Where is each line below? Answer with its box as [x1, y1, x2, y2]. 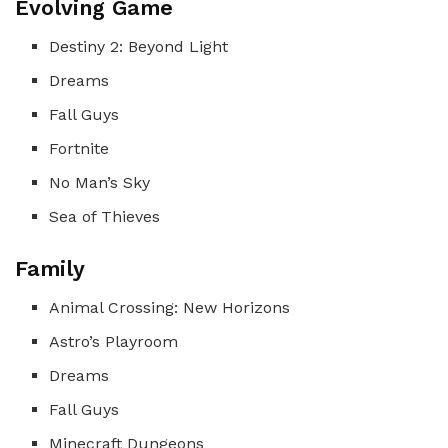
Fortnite [49, 138, 110, 158]
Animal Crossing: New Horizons [49, 297, 291, 317]
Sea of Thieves [49, 206, 161, 226]
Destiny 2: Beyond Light [49, 36, 229, 56]
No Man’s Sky [49, 172, 151, 192]
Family [15, 255, 85, 281]
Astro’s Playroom [49, 331, 179, 351]
